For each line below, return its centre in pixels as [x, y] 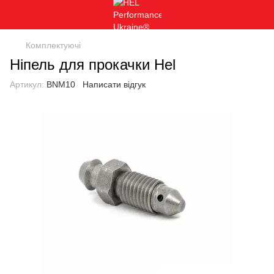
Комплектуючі [53, 45]
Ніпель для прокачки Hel [93, 65]
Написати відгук [114, 84]
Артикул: [27, 84]
